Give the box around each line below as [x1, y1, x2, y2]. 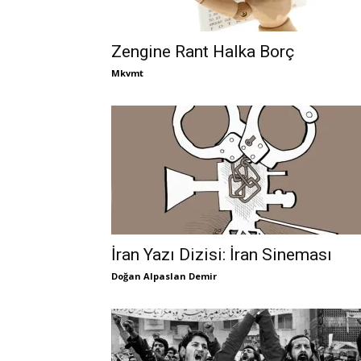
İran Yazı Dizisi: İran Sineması [111, 245, 332, 264]
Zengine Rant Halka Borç [111, 42, 294, 61]
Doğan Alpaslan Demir [111, 270, 217, 282]
